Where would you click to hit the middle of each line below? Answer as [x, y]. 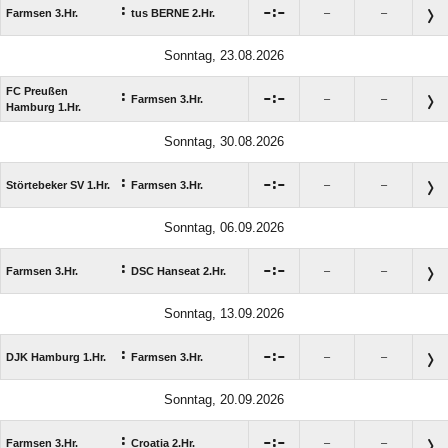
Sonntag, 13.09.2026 [224, 313]
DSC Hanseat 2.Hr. [178, 270]
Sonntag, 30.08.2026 [224, 141]
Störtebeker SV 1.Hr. [58, 184]
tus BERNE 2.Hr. [173, 12]
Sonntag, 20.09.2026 [224, 399]
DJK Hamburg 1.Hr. [56, 356]
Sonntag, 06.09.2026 [224, 227]
